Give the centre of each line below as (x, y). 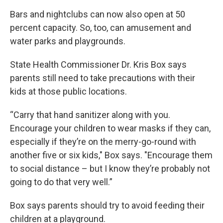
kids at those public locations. (68, 91)
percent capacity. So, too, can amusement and (101, 27)
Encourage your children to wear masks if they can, (110, 128)
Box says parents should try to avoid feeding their (107, 205)
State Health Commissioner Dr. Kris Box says (98, 64)
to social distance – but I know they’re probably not (110, 168)
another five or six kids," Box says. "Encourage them (111, 155)
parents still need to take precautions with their (103, 78)
